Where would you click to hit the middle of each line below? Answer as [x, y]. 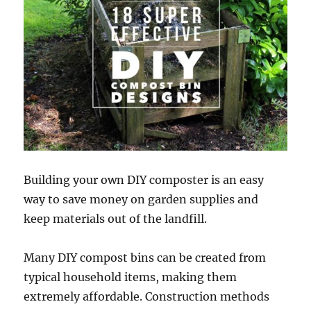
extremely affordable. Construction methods [147, 296]
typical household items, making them [131, 277]
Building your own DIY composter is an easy [144, 179]
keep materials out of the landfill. [116, 218]
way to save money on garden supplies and [141, 199]
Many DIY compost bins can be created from [145, 257]
